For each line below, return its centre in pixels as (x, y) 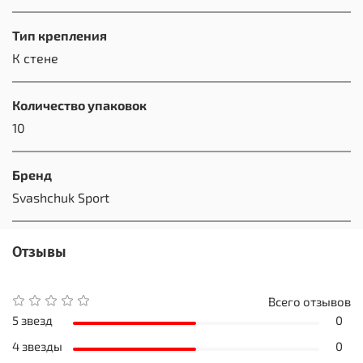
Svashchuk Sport (61, 198)
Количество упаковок (79, 105)
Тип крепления (60, 36)
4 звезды (37, 346)
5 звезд (32, 320)
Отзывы (39, 252)
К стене (35, 58)
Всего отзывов (310, 301)
